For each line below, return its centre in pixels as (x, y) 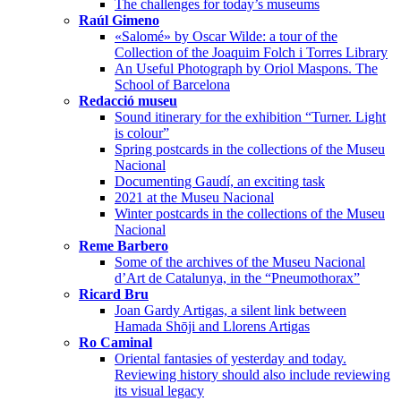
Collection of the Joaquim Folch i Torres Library (251, 53)
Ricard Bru (114, 294)
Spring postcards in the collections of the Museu (250, 149)
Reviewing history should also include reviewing (252, 375)
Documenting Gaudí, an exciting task (220, 182)
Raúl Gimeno (119, 21)
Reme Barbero (124, 246)
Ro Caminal (115, 343)
